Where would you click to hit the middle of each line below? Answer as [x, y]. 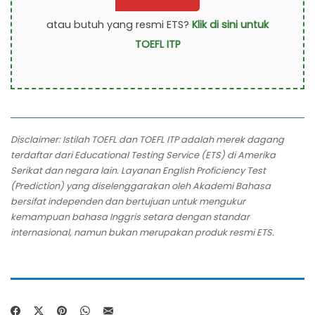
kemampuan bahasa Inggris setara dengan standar [130, 217]
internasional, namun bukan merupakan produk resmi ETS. [142, 232]
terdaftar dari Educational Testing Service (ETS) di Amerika [143, 155]
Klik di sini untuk [230, 25]
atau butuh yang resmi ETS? [119, 25]
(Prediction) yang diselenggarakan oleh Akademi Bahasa [141, 186]
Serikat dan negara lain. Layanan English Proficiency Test [138, 170]
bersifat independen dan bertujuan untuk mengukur [128, 201]
